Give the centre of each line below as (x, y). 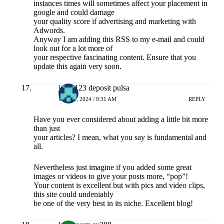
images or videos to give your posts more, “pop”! (110, 176)
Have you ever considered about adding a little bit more (120, 119)
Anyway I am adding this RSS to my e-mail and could (119, 39)
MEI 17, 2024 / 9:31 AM (87, 99)
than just (46, 128)
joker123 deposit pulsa (94, 88)
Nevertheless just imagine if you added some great (112, 167)
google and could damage (74, 12)
